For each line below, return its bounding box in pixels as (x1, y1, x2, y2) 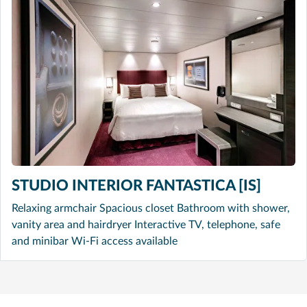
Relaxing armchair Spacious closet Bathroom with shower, (12, 203, 290, 214)
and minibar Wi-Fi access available (12, 236, 177, 247)
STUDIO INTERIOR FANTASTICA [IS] (12, 178, 261, 194)
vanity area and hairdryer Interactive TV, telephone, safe (12, 219, 280, 231)
